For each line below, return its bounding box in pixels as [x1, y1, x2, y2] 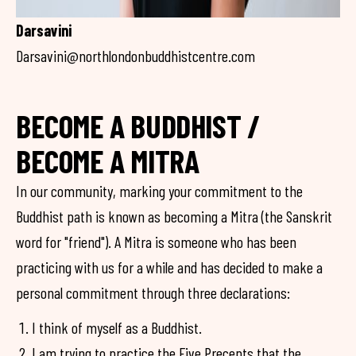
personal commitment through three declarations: [16, 283, 290, 303]
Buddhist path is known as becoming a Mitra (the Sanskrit [16, 207, 332, 226]
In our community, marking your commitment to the [16, 181, 303, 201]
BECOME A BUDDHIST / [16, 106, 261, 145]
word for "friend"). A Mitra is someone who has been [16, 232, 296, 252]
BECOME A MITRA [16, 141, 199, 180]
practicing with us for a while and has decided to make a [16, 257, 323, 277]
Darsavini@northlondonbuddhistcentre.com [16, 46, 255, 66]
